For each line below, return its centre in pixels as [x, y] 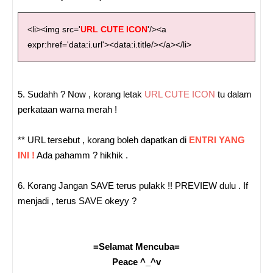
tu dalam [233, 94]
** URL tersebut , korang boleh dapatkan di [103, 140]
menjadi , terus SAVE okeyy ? [77, 201]
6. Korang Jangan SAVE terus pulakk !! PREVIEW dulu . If [133, 186]
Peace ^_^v [136, 262]
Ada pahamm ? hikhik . [81, 155]
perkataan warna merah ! [67, 110]
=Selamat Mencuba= [136, 247]
